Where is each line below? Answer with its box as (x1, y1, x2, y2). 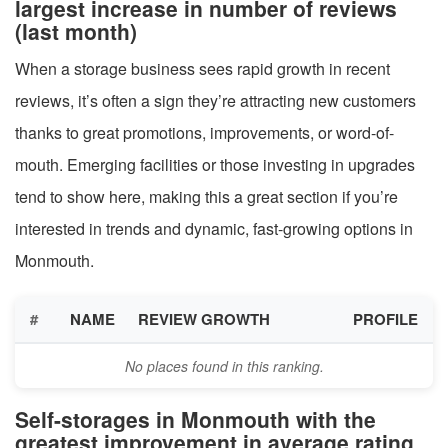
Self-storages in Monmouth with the (15, 403, 376, 434)
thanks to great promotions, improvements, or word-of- (15, 120, 394, 144)
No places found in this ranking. (124, 355, 324, 376)
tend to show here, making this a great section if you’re (15, 184, 398, 208)
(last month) (15, 15, 137, 46)
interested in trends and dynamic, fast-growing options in (15, 216, 413, 240)
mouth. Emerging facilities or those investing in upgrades (15, 152, 415, 176)
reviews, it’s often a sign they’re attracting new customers (15, 88, 416, 112)
